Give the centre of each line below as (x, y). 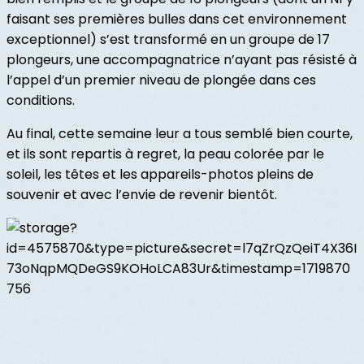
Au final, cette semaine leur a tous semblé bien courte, (180, 134)
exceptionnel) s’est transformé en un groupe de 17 (168, 40)
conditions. (41, 101)
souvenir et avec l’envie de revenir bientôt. (142, 195)
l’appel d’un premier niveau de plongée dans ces (161, 80)
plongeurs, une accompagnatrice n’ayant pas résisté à (182, 60)
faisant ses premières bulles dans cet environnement (177, 19)
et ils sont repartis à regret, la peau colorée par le (165, 154)
